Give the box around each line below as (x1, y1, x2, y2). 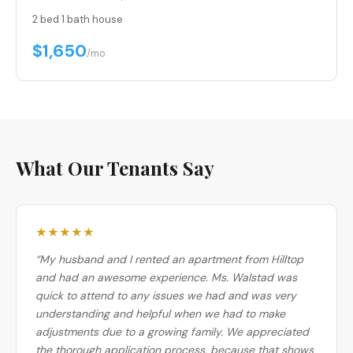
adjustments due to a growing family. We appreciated (35, 324, 309, 339)
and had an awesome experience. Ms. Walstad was (35, 269, 297, 284)
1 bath (61, 12, 90, 26)
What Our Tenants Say (16, 154, 214, 180)
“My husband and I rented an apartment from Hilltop (35, 251, 303, 266)
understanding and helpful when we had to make (35, 306, 285, 321)
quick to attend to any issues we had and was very (35, 288, 296, 303)
